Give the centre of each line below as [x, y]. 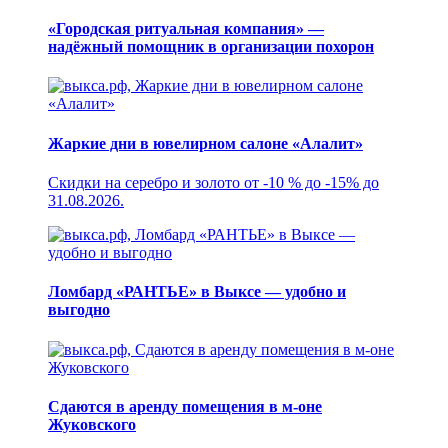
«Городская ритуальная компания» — [186, 29]
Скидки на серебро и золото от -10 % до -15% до [213, 182]
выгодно [79, 310]
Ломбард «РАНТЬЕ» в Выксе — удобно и [197, 292]
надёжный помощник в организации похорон [211, 47]
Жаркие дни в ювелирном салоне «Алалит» [205, 143]
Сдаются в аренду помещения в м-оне [185, 406]
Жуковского [92, 424]
